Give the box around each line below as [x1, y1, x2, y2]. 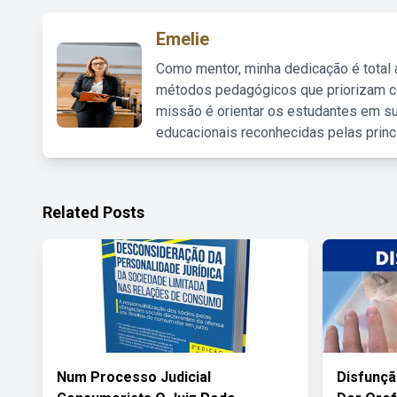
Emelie [156, 28, 209, 50]
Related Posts [43, 203, 144, 222]
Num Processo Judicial [57, 369, 211, 385]
